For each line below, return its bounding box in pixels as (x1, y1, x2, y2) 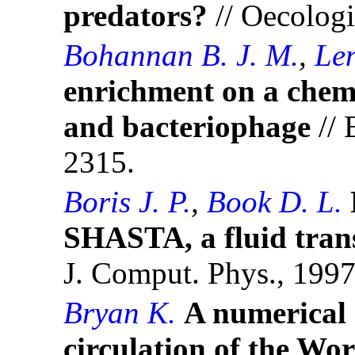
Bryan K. (63, 296, 176, 330)
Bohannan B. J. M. (63, 38, 299, 73)
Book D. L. (207, 185, 342, 219)
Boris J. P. (63, 185, 191, 219)
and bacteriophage (63, 109, 311, 144)
